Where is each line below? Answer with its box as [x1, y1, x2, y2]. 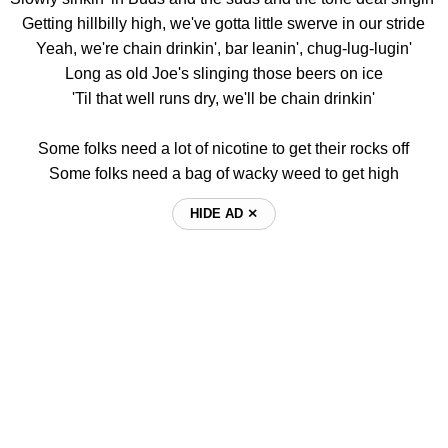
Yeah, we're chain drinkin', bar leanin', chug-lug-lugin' [35, 39, 412, 57]
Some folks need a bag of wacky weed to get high [48, 164, 399, 182]
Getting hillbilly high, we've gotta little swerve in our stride [22, 14, 426, 32]
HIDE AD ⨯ [189, 205, 258, 221]
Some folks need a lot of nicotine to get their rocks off [38, 139, 410, 157]
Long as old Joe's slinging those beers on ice [64, 64, 383, 82]
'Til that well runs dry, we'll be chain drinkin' [72, 89, 376, 107]
